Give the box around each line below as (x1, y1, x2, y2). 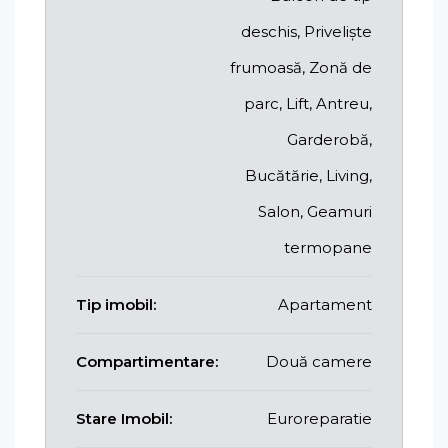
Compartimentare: (76, 351, 218, 371)
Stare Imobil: (76, 408, 172, 428)
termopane (284, 237, 372, 257)
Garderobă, (287, 129, 372, 149)
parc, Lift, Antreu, (244, 93, 372, 113)
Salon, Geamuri (258, 201, 372, 221)
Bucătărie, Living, (245, 165, 372, 185)
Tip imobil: (76, 294, 156, 314)
